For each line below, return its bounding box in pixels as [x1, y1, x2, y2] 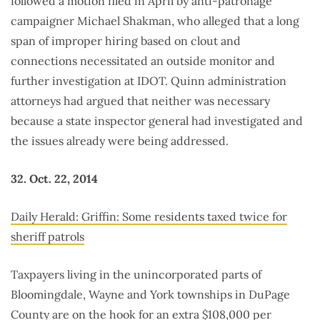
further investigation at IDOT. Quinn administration [11, 74, 286, 89]
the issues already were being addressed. [11, 134, 229, 149]
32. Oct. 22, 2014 [11, 171, 98, 186]
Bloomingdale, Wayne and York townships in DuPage [11, 287, 290, 302]
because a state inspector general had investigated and [11, 114, 303, 129]
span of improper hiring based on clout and [11, 34, 241, 49]
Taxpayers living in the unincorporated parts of [11, 267, 261, 282]
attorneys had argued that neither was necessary [11, 94, 270, 109]
